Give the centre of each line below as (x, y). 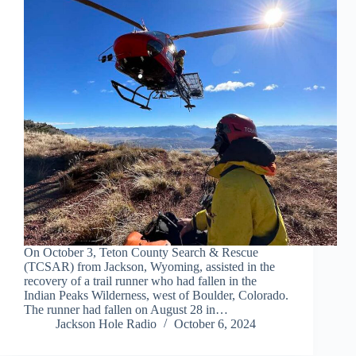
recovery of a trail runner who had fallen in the (140, 281)
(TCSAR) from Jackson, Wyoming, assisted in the (149, 267)
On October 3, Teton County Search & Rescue (141, 253)
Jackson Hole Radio (106, 324)
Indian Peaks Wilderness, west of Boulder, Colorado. (156, 296)
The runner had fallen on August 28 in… (126, 310)
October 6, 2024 (215, 324)
